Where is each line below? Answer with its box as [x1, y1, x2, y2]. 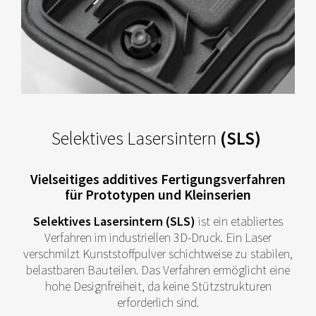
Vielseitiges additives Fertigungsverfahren [30, 171, 286, 188]
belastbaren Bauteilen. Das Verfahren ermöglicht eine [26, 262, 290, 279]
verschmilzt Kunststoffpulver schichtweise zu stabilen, [23, 245, 293, 262]
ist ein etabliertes [195, 213, 283, 230]
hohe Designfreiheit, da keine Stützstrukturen [44, 278, 272, 295]
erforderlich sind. [117, 294, 199, 311]
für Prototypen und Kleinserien [65, 186, 251, 204]
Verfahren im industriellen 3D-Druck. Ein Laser [44, 229, 272, 246]
